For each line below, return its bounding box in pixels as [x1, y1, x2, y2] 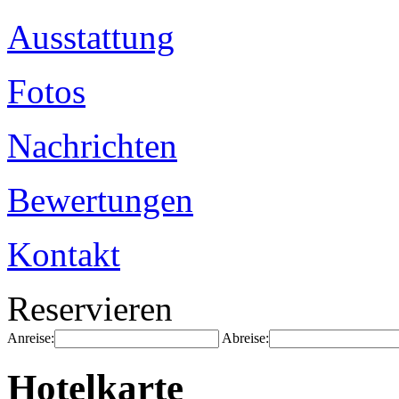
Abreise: [222, 330, 269, 346]
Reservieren [7, 289, 173, 328]
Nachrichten [7, 126, 177, 165]
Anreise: [7, 330, 54, 346]
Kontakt [7, 235, 120, 273]
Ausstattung [7, 18, 175, 56]
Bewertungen [7, 181, 193, 219]
